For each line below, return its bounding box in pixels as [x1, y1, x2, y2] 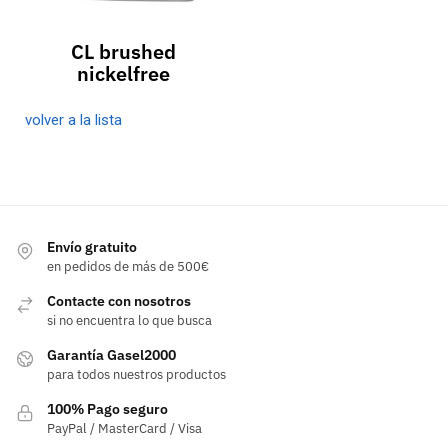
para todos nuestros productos [47, 366, 226, 384]
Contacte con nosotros [47, 292, 191, 311]
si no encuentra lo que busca [47, 312, 212, 330]
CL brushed [70, 37, 176, 65]
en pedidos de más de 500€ [47, 258, 209, 276]
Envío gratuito [47, 238, 137, 257]
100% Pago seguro [47, 400, 168, 419]
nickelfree [76, 59, 170, 87]
